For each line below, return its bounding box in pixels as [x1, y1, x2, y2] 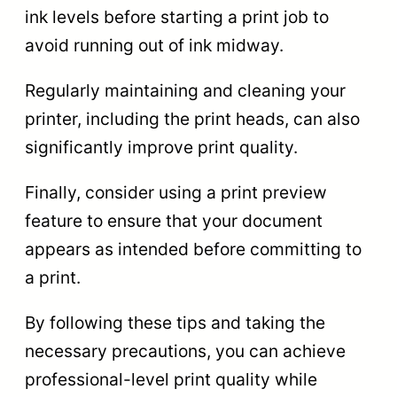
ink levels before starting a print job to [25, 5, 329, 27]
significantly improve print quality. [25, 136, 298, 158]
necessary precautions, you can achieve [25, 340, 346, 362]
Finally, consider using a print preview [25, 181, 327, 203]
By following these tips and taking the [25, 312, 325, 334]
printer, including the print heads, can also [25, 107, 360, 129]
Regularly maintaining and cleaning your [25, 79, 346, 101]
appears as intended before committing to [25, 237, 362, 260]
